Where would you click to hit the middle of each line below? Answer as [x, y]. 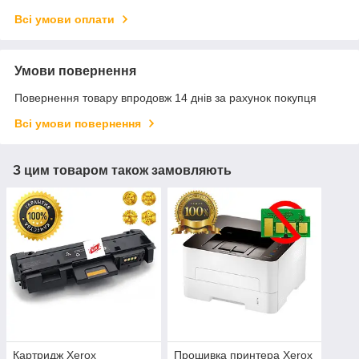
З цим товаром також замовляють [122, 170]
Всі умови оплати [65, 19]
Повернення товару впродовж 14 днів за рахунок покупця [165, 97]
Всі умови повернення [78, 123]
